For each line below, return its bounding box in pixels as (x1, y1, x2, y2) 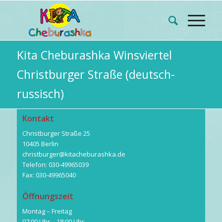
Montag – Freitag (22, 207, 72, 216)
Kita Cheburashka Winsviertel (16, 47, 172, 63)
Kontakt (22, 113, 54, 124)
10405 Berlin (22, 139, 58, 149)
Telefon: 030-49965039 (22, 160, 89, 169)
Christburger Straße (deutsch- (16, 66, 175, 82)
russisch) (16, 86, 64, 102)
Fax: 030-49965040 (22, 170, 76, 180)
